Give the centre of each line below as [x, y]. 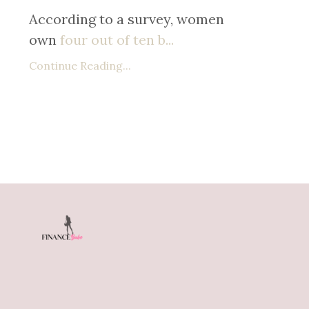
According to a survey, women [127, 19]
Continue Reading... [80, 66]
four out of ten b [111, 40]
